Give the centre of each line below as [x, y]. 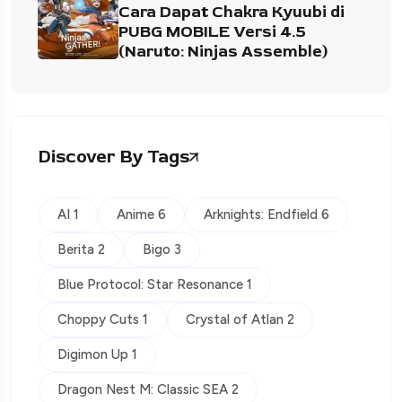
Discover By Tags [114, 157]
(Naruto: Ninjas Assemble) [223, 52]
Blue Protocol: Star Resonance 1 [155, 285]
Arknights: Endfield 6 [267, 215]
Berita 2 [81, 250]
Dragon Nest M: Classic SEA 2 [148, 390]
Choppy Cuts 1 [103, 320]
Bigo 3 [162, 250]
